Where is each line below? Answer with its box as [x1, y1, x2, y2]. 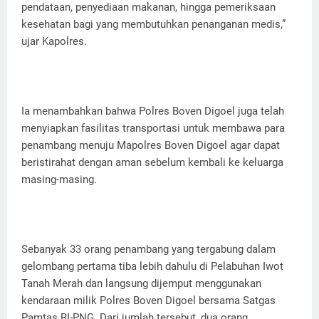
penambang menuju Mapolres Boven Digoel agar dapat [21, 139, 280, 152]
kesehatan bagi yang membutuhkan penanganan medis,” [21, 18, 286, 31]
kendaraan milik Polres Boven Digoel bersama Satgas [21, 294, 276, 308]
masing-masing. [21, 173, 97, 187]
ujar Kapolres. [21, 35, 87, 48]
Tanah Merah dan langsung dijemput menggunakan [21, 277, 261, 291]
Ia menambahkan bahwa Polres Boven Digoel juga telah [21, 105, 284, 118]
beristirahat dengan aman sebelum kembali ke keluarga [21, 156, 283, 169]
